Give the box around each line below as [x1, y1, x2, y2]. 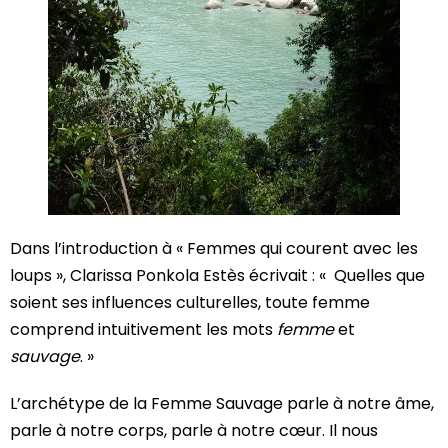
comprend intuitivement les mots [10, 317, 277, 341]
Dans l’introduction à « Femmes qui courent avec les [10, 236, 418, 260]
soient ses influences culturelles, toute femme [10, 290, 370, 314]
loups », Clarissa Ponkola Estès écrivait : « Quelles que [10, 263, 425, 287]
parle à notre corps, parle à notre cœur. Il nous [10, 418, 378, 442]
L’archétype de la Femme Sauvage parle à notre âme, [10, 391, 434, 415]
